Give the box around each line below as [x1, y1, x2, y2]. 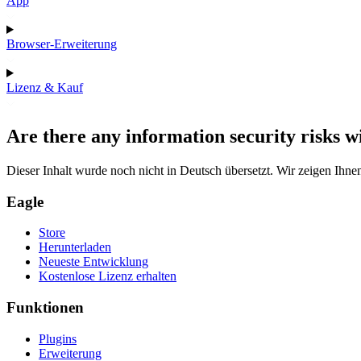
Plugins [39, 331, 77, 346]
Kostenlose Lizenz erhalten [39, 269, 176, 284]
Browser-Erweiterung [6, 37, 117, 51]
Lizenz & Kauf [6, 81, 83, 94]
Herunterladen [39, 240, 111, 255]
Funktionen [6, 298, 84, 316]
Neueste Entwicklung [39, 255, 148, 269]
